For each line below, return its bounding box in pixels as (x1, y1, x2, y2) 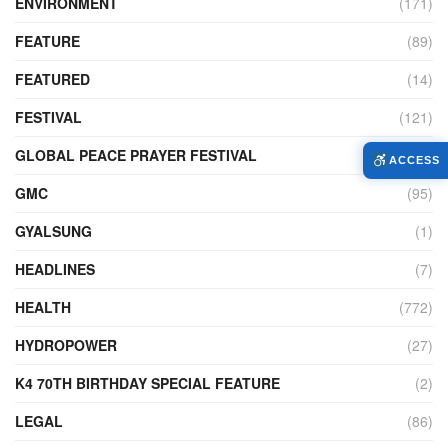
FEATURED (15, 68, 90, 89)
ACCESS (389, 154, 440, 167)
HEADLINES (15, 258, 95, 279)
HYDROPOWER (15, 334, 117, 355)
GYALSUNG (15, 220, 92, 241)
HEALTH (15, 296, 71, 317)
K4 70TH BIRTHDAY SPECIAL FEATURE (15, 372, 280, 393)
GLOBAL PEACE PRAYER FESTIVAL (15, 144, 257, 165)
